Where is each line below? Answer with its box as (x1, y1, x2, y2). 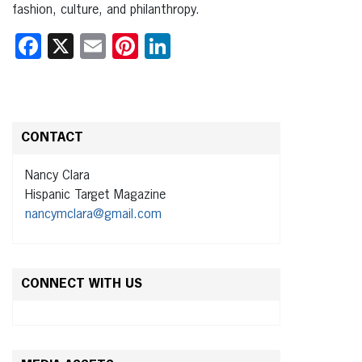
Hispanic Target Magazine (25, 188, 166, 202)
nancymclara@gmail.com (25, 208, 162, 221)
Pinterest (138, 32, 234, 59)
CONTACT (21, 131, 83, 145)
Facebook (41, 32, 144, 59)
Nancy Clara (25, 169, 90, 183)
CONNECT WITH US (21, 277, 142, 291)
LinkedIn (170, 32, 257, 59)
